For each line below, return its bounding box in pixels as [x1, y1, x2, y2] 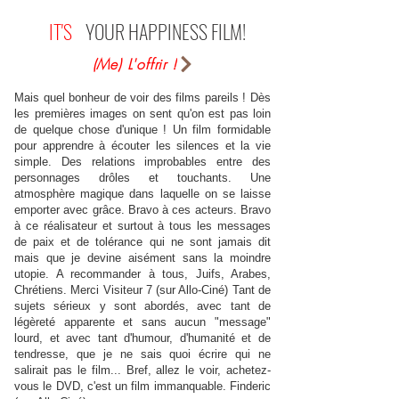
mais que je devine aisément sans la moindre [14, 251, 271, 265]
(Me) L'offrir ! [92, 54, 177, 74]
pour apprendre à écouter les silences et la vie [14, 139, 271, 152]
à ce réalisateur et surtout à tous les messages [14, 219, 271, 232]
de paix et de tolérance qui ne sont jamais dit [14, 235, 271, 248]
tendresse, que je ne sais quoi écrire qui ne [14, 347, 271, 361]
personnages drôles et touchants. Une [14, 171, 271, 184]
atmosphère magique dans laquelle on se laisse [14, 187, 271, 200]
